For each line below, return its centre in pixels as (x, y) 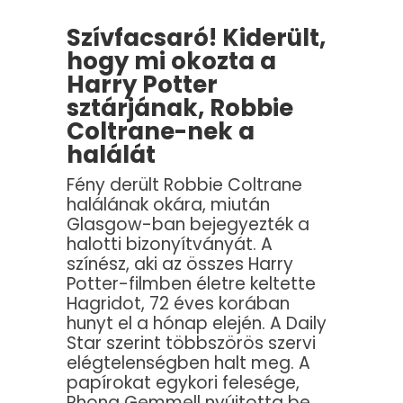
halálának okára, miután (168, 205)
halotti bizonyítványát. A (170, 245)
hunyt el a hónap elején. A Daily (197, 324)
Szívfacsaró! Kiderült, (196, 38)
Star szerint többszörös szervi (191, 344)
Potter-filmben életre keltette (191, 284)
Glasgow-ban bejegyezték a (188, 225)
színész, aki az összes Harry (180, 264)
